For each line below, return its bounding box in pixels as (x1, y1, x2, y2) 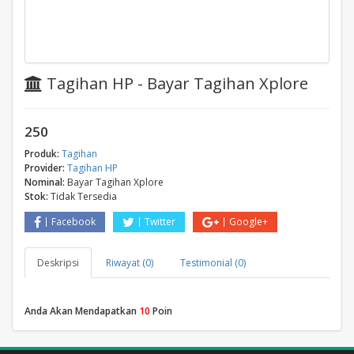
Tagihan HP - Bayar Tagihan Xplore (43, 73, 308, 94)
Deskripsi (37, 256, 79, 269)
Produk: (24, 147, 59, 160)
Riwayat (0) (106, 256, 153, 269)
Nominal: (24, 175, 65, 189)
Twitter (145, 215, 175, 228)
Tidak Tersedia (51, 190, 117, 203)
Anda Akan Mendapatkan (24, 304, 139, 318)
